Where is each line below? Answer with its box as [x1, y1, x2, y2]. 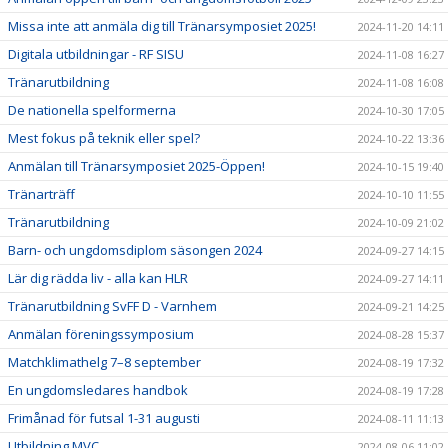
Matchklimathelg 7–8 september [8, 352, 201, 371]
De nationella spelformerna [8, 100, 176, 119]
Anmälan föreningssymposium [8, 324, 194, 343]
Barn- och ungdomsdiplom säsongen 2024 [8, 240, 262, 259]
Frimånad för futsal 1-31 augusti [8, 408, 200, 427]
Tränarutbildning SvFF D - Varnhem [8, 296, 217, 315]
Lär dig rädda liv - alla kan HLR [8, 268, 188, 287]
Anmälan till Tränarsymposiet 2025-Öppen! [8, 156, 265, 175]
